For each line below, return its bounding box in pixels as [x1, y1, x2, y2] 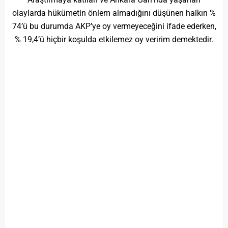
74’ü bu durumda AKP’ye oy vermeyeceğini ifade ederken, [12, 21, 216, 31]
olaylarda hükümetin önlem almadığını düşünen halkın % [12, 8, 216, 18]
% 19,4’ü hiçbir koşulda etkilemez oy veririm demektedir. [15, 34, 213, 44]
